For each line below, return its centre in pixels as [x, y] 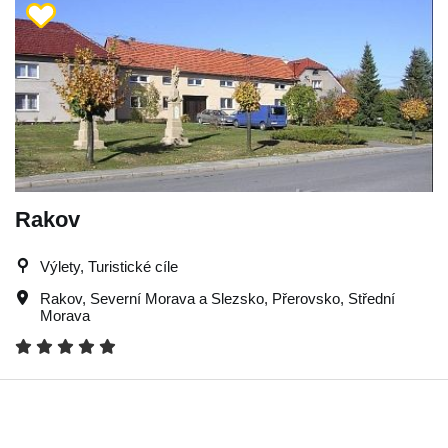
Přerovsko [306, 298]
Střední [371, 298]
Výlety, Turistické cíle [109, 266]
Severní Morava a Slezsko [177, 298]
